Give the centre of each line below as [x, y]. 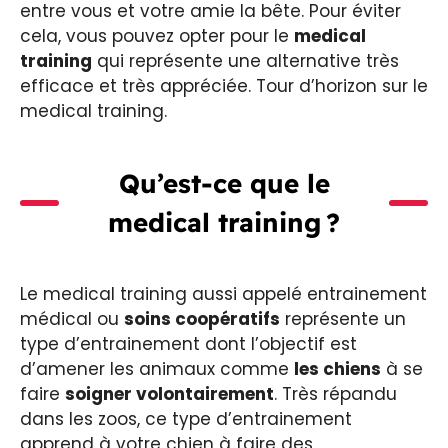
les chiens [337, 368]
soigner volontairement [169, 393]
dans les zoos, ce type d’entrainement [186, 418]
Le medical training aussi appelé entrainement [223, 293]
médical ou [72, 318]
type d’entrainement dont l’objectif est [188, 343]
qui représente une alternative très [245, 60]
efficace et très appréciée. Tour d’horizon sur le [224, 85]
